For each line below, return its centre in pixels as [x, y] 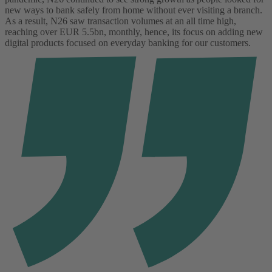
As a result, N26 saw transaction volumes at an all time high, [121, 21]
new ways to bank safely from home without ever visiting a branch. [134, 10]
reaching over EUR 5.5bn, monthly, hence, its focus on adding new [134, 32]
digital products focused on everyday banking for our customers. [128, 43]
